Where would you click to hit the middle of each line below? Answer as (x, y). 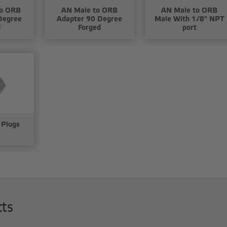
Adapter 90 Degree (89, 19)
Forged (89, 27)
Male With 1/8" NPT (189, 19)
